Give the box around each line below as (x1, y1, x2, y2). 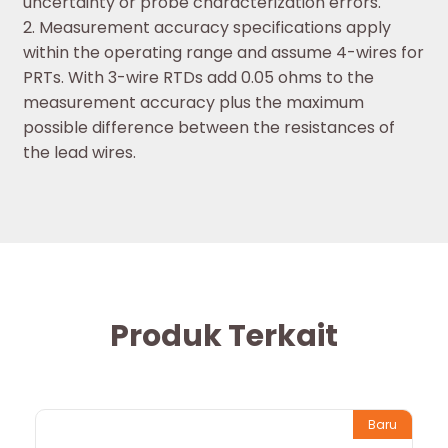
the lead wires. (23, 141, 136, 165)
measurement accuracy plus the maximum (23, 91, 364, 115)
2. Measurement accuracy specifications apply (23, 16, 391, 40)
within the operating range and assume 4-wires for (23, 41, 424, 65)
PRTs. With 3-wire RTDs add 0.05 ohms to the (23, 66, 374, 90)
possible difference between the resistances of (23, 116, 395, 140)
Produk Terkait (110, 315, 338, 358)
